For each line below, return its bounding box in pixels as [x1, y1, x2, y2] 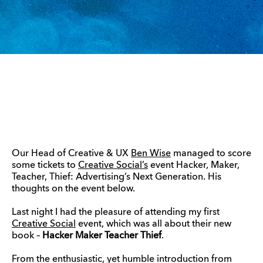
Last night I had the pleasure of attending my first [12, 208, 220, 217]
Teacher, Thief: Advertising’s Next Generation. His [12, 173, 221, 182]
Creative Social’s [78, 161, 148, 170]
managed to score [171, 149, 251, 159]
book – [12, 231, 42, 241]
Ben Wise [131, 149, 171, 159]
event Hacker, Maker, [148, 161, 240, 170]
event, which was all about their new [76, 220, 231, 229]
